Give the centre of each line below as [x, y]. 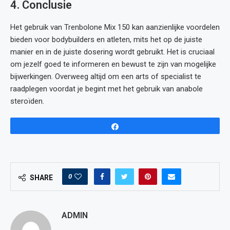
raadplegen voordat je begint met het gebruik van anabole [107, 89]
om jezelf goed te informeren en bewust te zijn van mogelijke [113, 64]
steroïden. [27, 101]
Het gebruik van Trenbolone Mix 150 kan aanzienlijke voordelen [115, 27]
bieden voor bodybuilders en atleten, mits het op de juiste [106, 40]
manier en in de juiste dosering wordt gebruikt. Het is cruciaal [112, 52]
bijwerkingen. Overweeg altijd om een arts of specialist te [106, 76]
